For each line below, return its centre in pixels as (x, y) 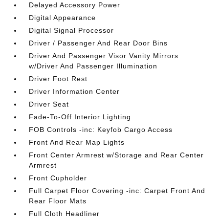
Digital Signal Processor (72, 30)
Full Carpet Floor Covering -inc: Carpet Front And (117, 191)
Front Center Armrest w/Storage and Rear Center (117, 155)
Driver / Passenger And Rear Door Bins (99, 43)
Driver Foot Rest (58, 79)
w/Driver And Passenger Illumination (93, 66)
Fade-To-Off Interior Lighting (80, 117)
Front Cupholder (58, 178)
